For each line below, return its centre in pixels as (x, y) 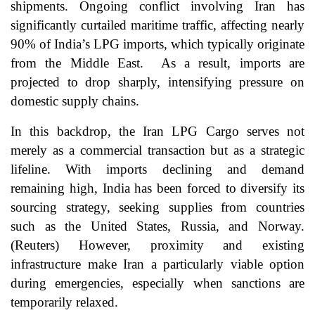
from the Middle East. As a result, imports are (157, 63)
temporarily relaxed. (64, 302)
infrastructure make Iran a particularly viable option (157, 264)
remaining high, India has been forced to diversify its (157, 188)
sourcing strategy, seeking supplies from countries (157, 207)
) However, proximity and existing (180, 245)
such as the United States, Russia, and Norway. (157, 226)
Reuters (35, 245)
